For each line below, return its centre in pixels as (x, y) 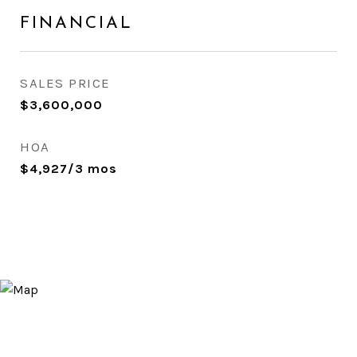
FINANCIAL (76, 24)
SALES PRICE (65, 83)
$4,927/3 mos (69, 169)
